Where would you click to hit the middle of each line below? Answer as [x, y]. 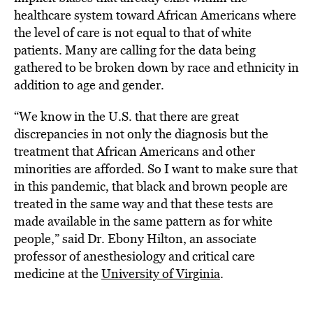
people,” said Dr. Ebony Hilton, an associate [135, 239]
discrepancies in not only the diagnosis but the [141, 134]
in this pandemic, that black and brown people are [151, 186]
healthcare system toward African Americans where [155, 15]
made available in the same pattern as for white [143, 221]
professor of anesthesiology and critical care [134, 256]
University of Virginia [161, 274]
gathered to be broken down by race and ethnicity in [156, 67]
